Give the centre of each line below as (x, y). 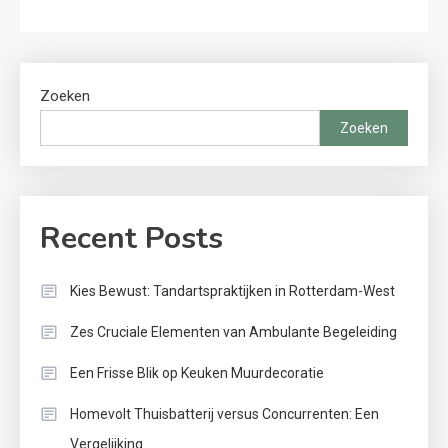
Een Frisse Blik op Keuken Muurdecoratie (197, 373)
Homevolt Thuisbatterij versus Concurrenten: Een (224, 414)
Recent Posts (131, 239)
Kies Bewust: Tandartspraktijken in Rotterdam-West (232, 291)
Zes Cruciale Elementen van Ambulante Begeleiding (233, 332)
